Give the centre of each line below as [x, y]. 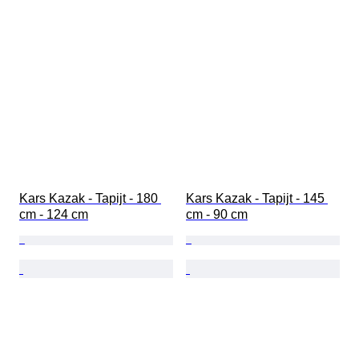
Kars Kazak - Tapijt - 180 [90, 198]
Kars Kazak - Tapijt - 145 [257, 198]
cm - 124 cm [54, 214]
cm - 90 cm [217, 214]
